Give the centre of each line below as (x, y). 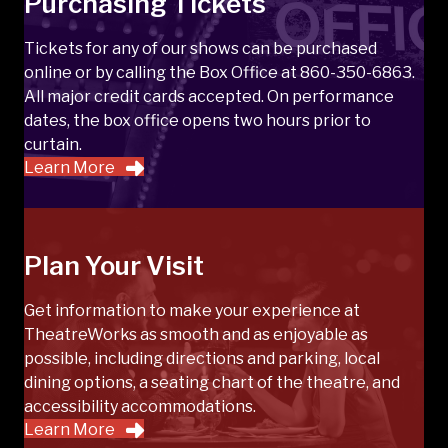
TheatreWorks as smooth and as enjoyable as (196, 334)
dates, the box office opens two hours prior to (197, 121)
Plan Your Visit (114, 265)
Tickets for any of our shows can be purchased (200, 49)
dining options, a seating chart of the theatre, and (212, 382)
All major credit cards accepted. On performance (209, 97)
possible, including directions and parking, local (202, 358)
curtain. (53, 145)
